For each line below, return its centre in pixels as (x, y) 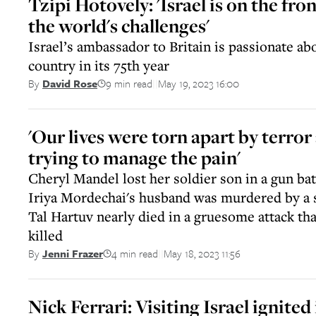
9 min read (129, 83)
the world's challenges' (119, 26)
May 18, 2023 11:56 (202, 253)
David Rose (70, 83)
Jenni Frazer (73, 253)
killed (45, 235)
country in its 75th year (99, 65)
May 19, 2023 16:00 (199, 83)
